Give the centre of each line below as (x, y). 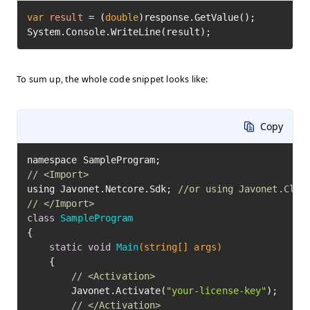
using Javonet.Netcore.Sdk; (102, 189)
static (66, 247)
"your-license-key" (216, 290)
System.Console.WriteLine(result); (119, 31)
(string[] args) (180, 247)
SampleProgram (97, 218)
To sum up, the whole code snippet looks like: (112, 79)
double (122, 17)
